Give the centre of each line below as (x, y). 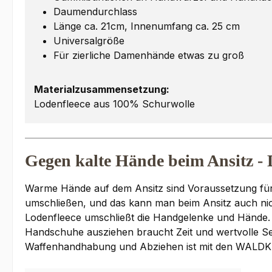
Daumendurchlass (95, 12)
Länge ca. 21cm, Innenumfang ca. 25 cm (147, 26)
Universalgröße (89, 41)
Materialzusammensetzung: (102, 90)
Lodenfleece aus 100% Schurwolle (114, 104)
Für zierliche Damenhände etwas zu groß (149, 56)
